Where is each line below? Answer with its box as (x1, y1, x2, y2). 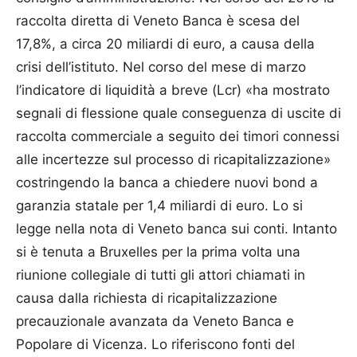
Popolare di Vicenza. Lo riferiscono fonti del (16, 336, 295, 353)
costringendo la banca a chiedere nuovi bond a (16, 175, 318, 191)
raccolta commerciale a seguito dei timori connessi (16, 128, 339, 145)
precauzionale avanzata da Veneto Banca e (16, 313, 294, 330)
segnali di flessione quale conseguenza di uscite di (16, 105, 341, 122)
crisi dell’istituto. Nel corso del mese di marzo (16, 59, 306, 76)
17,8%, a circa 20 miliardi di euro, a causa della (16, 36, 315, 53)
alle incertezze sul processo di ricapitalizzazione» (16, 151, 331, 168)
